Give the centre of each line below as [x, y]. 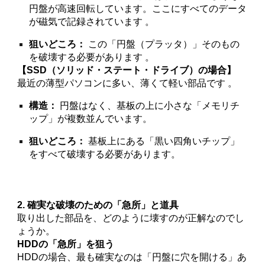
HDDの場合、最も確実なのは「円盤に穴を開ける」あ [132, 257]
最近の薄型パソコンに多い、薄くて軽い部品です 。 [127, 83]
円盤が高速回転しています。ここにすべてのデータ [138, 9]
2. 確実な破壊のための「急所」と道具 [98, 205]
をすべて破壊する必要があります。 [105, 154]
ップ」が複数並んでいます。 [91, 119]
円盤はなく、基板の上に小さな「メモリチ [149, 106]
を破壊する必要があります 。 [92, 57]
